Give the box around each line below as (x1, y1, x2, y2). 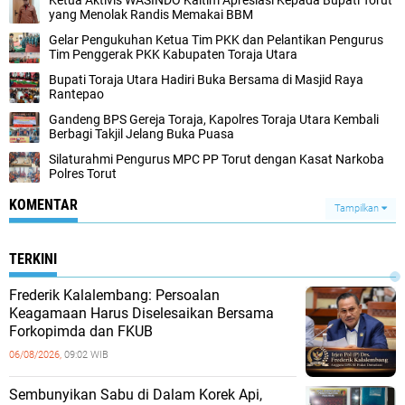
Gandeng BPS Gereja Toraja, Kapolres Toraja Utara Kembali (49, 112, 379, 127)
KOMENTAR (9, 196, 78, 213)
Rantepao (49, 87, 104, 101)
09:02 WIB (64, 349, 108, 361)
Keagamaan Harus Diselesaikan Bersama (9, 305, 274, 322)
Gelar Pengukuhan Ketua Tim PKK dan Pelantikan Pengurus (49, 33, 383, 47)
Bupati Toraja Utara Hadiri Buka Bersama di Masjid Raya (49, 72, 363, 87)
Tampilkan (334, 202, 381, 214)
